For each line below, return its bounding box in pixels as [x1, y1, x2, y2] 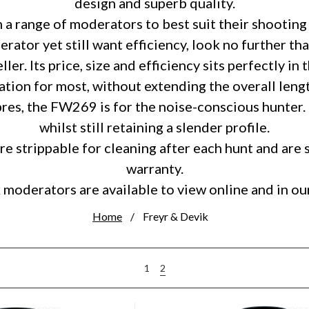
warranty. [126, 160, 183, 177]
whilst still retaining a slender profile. [39, 119, 270, 135]
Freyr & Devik [142, 210, 208, 223]
